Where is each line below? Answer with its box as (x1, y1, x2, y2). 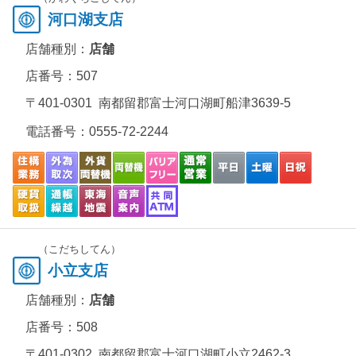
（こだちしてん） (38, 243, 121, 255)
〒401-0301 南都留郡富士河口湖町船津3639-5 (25, 96, 291, 110)
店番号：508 (25, 320, 98, 334)
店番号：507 (25, 69, 98, 83)
